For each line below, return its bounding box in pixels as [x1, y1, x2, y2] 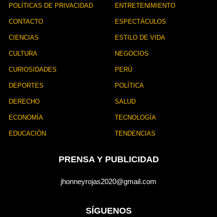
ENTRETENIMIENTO [115, 1, 175, 9]
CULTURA [9, 49, 37, 57]
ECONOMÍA [9, 113, 43, 121]
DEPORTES [9, 81, 44, 89]
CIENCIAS [9, 33, 39, 41]
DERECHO [9, 97, 40, 105]
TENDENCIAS [115, 129, 155, 137]
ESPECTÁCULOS [115, 17, 166, 25]
